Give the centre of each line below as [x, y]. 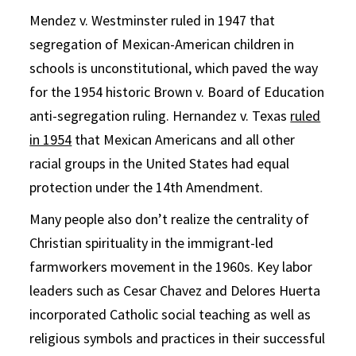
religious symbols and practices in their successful [178, 338]
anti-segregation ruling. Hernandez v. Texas [160, 115]
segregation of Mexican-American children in [162, 44]
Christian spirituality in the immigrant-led [152, 242]
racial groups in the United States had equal [160, 163]
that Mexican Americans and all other [184, 139]
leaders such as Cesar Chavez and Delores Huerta [175, 290]
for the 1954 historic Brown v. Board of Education [177, 91]
